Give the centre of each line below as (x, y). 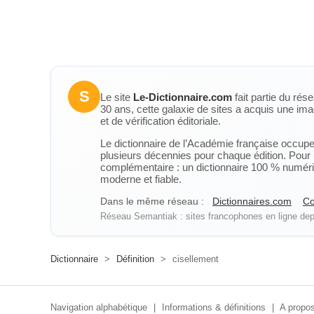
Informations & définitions (214, 307)
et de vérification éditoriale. (161, 121)
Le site (117, 97)
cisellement (194, 259)
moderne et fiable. (141, 179)
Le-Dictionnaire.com (183, 97)
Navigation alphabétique (99, 307)
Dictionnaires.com (252, 201)
